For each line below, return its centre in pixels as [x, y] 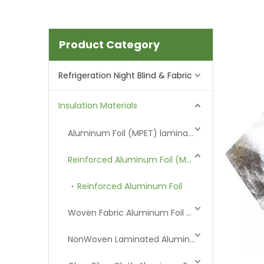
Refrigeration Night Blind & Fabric [125, 75]
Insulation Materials [98, 105]
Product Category [109, 44]
